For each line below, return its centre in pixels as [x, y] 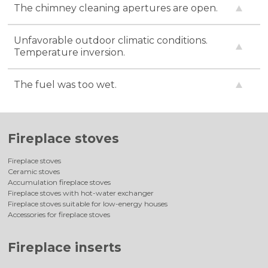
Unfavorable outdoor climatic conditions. [111, 40]
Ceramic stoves [34, 172]
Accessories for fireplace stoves [59, 215]
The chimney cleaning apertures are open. [116, 8]
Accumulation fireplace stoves [60, 182]
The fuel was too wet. [66, 84]
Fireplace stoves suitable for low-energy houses [88, 204]
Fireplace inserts [65, 247]
